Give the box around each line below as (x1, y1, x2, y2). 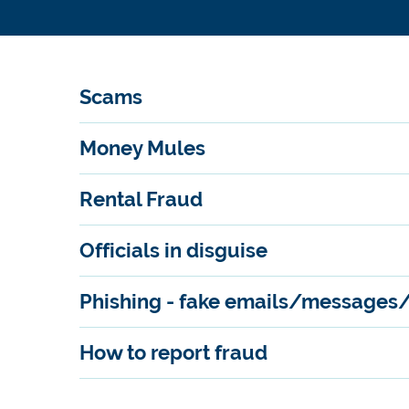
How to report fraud (79, 341, 267, 364)
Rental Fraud (79, 188, 203, 211)
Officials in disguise (79, 239, 267, 262)
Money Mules (79, 137, 205, 160)
